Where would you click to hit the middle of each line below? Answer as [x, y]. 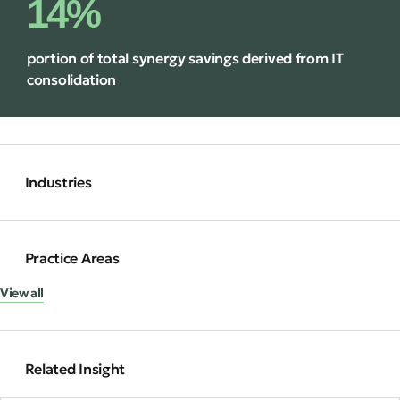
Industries [58, 183]
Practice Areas [72, 258]
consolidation [72, 80]
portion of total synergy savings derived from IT [185, 58]
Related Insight [75, 369]
